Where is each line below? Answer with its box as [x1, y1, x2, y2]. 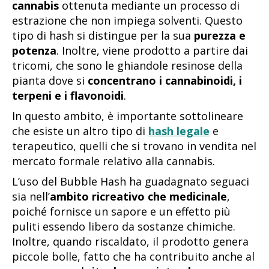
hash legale [148, 123, 210, 138]
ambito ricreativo [50, 189, 145, 204]
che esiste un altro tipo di [12, 123, 145, 138]
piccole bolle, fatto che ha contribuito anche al [12, 249, 255, 264]
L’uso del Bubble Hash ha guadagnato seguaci [12, 174, 249, 189]
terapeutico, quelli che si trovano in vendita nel [12, 138, 256, 153]
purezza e [194, 28, 246, 43]
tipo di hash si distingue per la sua [12, 28, 194, 43]
